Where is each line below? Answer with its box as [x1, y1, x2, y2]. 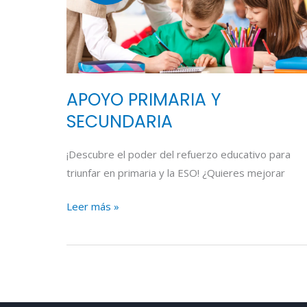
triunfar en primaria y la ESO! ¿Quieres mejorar [66, 165, 285, 180]
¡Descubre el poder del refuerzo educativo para [66, 147, 291, 161]
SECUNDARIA [66, 109, 173, 134]
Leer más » [66, 199, 119, 214]
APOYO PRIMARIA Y [66, 87, 221, 112]
